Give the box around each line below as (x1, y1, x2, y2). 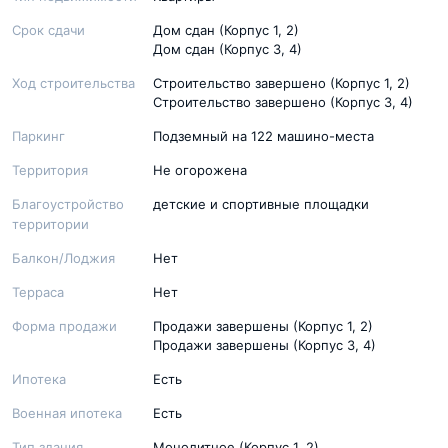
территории (12, 215, 89, 232)
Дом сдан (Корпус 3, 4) (153, 40, 303, 57)
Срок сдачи (12, 21, 85, 38)
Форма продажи (12, 317, 117, 334)
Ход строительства (12, 74, 135, 91)
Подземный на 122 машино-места (153, 127, 375, 144)
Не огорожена (153, 161, 248, 178)
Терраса (12, 283, 64, 300)
